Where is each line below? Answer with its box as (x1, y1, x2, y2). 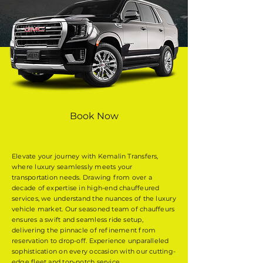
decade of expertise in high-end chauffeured (12, 184, 160, 192)
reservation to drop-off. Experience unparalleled (12, 237, 169, 245)
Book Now (69, 110, 119, 122)
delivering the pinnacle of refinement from (12, 226, 156, 234)
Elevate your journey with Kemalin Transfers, (12, 152, 159, 160)
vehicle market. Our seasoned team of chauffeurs (12, 205, 175, 213)
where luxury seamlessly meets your (12, 163, 133, 171)
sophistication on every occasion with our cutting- (12, 247, 176, 255)
